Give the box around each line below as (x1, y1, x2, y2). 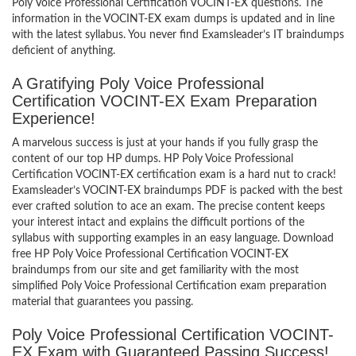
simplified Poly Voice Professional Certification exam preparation (12, 281, 327, 292)
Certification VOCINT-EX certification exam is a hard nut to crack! (12, 169, 336, 180)
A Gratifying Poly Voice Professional (12, 75, 264, 92)
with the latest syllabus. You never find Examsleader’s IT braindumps (12, 29, 344, 41)
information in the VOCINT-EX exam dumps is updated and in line (12, 14, 335, 25)
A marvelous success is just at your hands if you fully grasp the (12, 137, 318, 149)
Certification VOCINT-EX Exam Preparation (12, 92, 317, 110)
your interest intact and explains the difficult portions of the (12, 217, 304, 228)
